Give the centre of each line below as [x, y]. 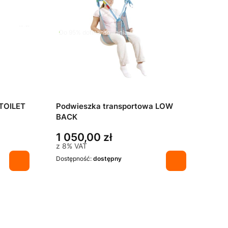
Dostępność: [75, 159]
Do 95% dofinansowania [93, 32]
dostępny [107, 159]
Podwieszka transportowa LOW [115, 107]
